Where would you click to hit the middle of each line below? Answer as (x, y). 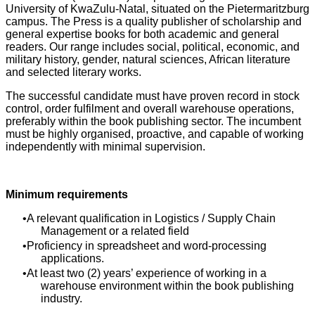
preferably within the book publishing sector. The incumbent (153, 121)
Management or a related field (115, 231)
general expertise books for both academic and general (142, 34)
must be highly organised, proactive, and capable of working (155, 134)
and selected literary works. (73, 72)
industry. (62, 298)
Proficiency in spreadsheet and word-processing (147, 246)
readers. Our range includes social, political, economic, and (153, 47)
